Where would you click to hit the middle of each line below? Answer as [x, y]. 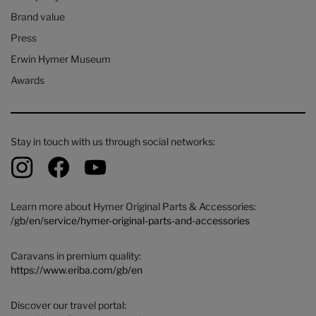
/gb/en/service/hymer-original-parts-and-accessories [130, 220]
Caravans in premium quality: [76, 255]
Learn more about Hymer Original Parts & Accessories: [133, 206]
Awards [28, 80]
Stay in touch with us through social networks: [113, 141]
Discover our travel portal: [68, 305]
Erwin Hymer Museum [61, 59]
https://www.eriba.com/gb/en [77, 269]
